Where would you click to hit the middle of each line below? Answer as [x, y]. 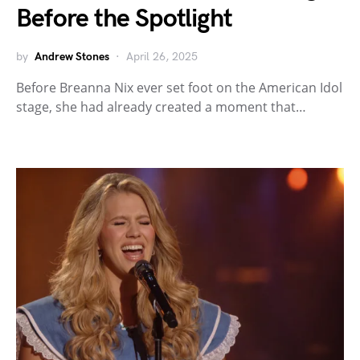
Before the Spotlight [124, 18]
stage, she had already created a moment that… [161, 106]
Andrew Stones [72, 56]
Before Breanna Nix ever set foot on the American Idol [179, 87]
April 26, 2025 [162, 56]
